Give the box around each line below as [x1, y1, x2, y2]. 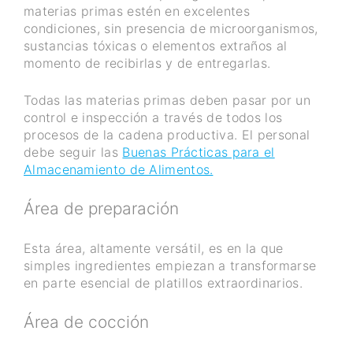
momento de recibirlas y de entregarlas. [24, 54, 271, 71]
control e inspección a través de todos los [24, 109, 283, 125]
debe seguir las [24, 143, 123, 160]
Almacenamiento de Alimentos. [24, 161, 214, 177]
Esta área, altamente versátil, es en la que [24, 240, 284, 256]
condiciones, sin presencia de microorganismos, [24, 20, 318, 36]
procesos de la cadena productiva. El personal [24, 126, 310, 143]
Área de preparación [24, 198, 179, 218]
